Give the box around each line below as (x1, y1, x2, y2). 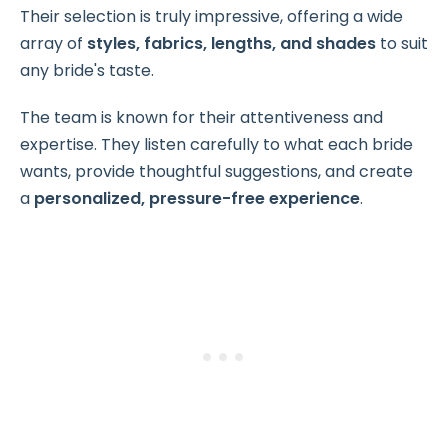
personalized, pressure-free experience (34, 187, 360, 211)
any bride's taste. (20, 59, 154, 83)
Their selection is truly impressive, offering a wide (20, 5, 403, 29)
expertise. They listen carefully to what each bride (20, 133, 413, 157)
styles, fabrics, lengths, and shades (87, 32, 376, 56)
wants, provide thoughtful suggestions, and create (20, 160, 413, 184)
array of (20, 32, 87, 56)
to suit (376, 32, 428, 56)
